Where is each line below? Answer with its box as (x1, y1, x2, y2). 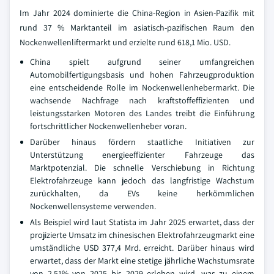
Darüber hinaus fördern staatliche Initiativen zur (30, 136, 254, 147)
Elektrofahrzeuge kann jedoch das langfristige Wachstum (30, 175, 254, 186)
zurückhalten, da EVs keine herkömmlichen (30, 188, 254, 199)
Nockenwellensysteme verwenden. (30, 201, 156, 212)
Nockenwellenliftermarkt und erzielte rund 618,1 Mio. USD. (20, 37, 231, 48)
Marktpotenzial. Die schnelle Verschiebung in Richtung (30, 162, 254, 173)
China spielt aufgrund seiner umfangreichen (30, 56, 254, 67)
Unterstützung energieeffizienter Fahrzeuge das (30, 149, 254, 160)
